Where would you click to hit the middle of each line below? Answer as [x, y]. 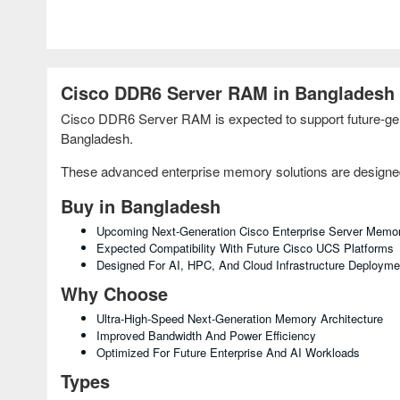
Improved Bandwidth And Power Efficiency [206, 335]
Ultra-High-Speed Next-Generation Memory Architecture [240, 318]
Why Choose [114, 293]
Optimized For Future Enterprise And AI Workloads [228, 352]
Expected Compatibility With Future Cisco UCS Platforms [245, 248]
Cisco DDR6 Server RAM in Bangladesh [228, 92]
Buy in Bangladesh [141, 206]
